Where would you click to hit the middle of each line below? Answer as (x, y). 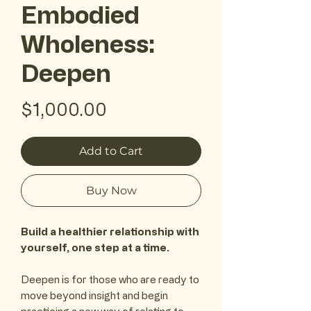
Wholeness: (88, 43)
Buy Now (111, 191)
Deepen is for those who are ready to (110, 280)
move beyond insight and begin (94, 296)
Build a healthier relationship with (110, 232)
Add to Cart (111, 151)
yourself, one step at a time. (95, 248)
